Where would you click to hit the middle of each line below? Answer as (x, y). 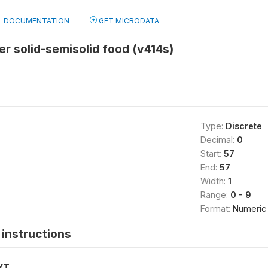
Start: (212, 153)
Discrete (243, 126)
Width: (214, 181)
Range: (215, 195)
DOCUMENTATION (36, 21)
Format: (216, 208)
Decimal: (218, 140)
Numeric (249, 208)
